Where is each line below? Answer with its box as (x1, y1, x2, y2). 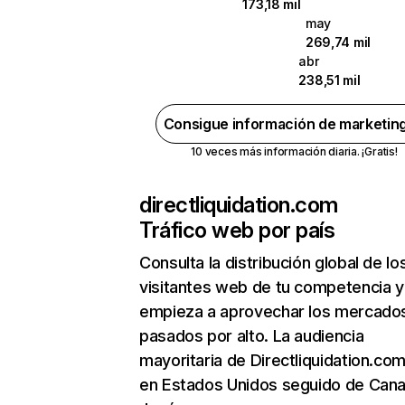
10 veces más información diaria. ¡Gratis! (191, 145, 398, 158)
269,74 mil (305, 34, 371, 50)
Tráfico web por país (139, 217, 335, 243)
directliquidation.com (139, 192, 338, 218)
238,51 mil (298, 72, 361, 88)
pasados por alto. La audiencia (139, 326, 364, 345)
